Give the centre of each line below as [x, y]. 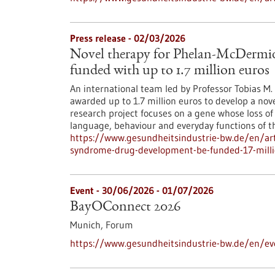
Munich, [88, 225]
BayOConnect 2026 [125, 207]
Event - [86, 190]
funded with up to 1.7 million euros [170, 71]
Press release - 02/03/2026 [128, 38]
